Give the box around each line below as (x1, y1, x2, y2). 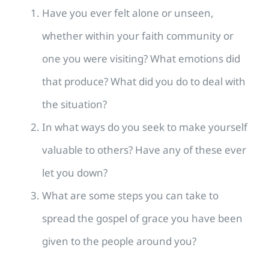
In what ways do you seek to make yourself (42, 119, 247, 134)
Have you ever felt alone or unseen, (42, 5, 214, 20)
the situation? (42, 97, 107, 111)
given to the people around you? (42, 234, 196, 248)
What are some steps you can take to (42, 188, 219, 202)
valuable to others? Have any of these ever (42, 142, 246, 157)
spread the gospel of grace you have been (42, 211, 243, 225)
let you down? (42, 165, 107, 180)
